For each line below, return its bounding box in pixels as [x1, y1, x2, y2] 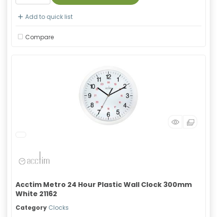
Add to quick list [25, 13, 73, 21]
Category [15, 203, 47, 212]
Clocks [48, 203, 69, 212]
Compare [25, 32, 54, 41]
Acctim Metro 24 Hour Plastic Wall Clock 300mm [15, 180, 192, 189]
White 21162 [15, 189, 57, 199]
